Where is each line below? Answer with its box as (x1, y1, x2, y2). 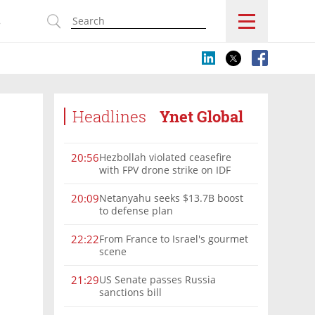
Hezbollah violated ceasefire (99, 150, 231, 164)
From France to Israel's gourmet (99, 231, 248, 245)
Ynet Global (160, 106, 243, 127)
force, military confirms (99, 175, 207, 189)
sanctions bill (99, 285, 162, 299)
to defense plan (99, 203, 173, 217)
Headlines (72, 106, 146, 127)
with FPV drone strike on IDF (99, 162, 231, 176)
